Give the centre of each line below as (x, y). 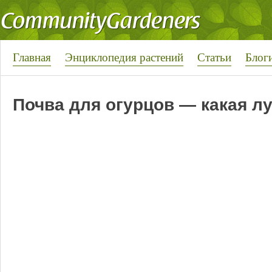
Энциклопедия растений (124, 57)
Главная (32, 57)
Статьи (214, 57)
